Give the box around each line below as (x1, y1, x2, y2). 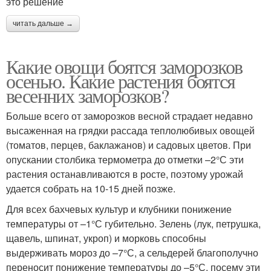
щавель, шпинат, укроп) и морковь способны (6, 230, 206, 245)
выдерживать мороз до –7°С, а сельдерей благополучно (6, 245, 258, 260)
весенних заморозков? (6, 82, 168, 108)
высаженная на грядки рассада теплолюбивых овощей (6, 123, 255, 137)
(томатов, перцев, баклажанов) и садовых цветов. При (6, 137, 251, 152)
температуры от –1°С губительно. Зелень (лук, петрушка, (6, 216, 261, 230)
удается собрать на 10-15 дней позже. (6, 181, 175, 195)
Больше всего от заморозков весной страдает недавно (6, 108, 253, 123)
